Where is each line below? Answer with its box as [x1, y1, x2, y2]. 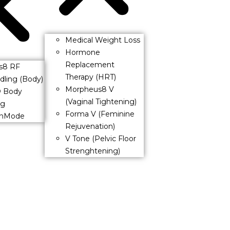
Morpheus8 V [65, 84, 114, 94]
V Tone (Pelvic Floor [65, 133, 137, 143]
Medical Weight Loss [65, 35, 141, 45]
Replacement [65, 60, 115, 69]
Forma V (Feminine [65, 109, 135, 119]
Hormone [65, 47, 101, 57]
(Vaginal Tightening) [65, 97, 137, 106]
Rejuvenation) [65, 121, 116, 131]
